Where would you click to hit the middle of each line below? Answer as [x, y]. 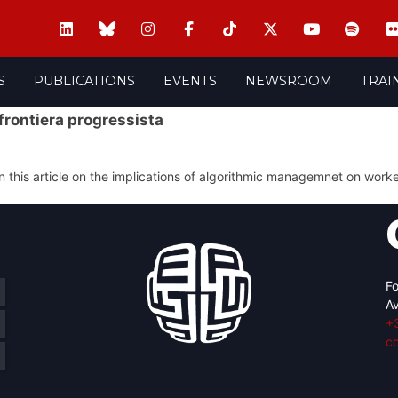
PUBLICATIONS [84, 80]
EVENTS [190, 80]
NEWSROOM [288, 80]
